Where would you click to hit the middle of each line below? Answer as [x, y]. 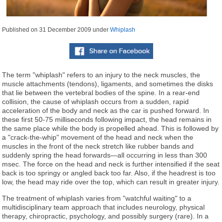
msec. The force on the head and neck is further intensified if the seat [111, 164]
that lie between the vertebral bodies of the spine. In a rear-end [101, 92]
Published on [21, 29]
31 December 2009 [65, 29]
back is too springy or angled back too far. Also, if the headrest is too [109, 173]
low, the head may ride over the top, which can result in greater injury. [111, 182]
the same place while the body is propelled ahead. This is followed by [111, 128]
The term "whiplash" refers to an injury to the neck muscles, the [101, 75]
